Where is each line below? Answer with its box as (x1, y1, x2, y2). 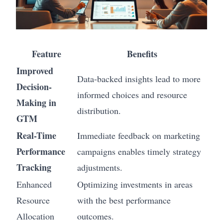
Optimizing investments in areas (77, 178, 193, 191)
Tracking (16, 161, 51, 174)
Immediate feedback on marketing (77, 129, 200, 142)
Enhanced (16, 178, 52, 191)
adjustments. (77, 161, 122, 174)
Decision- (16, 80, 52, 94)
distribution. (77, 105, 121, 117)
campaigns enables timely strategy (77, 145, 201, 158)
